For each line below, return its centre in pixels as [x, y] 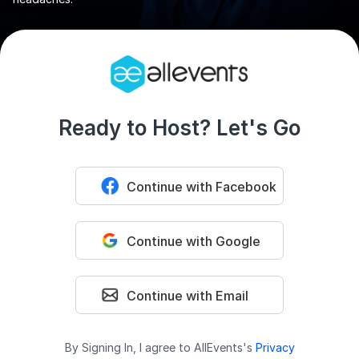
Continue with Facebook [202, 187]
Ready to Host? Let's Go [179, 128]
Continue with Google [194, 242]
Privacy [275, 348]
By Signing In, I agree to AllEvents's [160, 348]
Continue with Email [188, 296]
